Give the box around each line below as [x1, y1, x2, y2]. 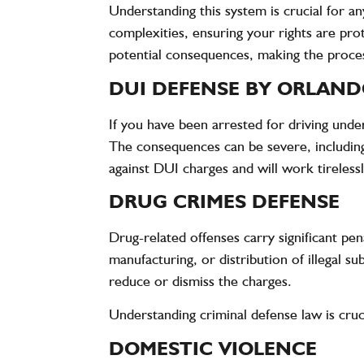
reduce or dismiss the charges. [109, 271, 292, 289]
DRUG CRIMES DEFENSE [109, 188, 340, 213]
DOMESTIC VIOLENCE [109, 336, 318, 360]
